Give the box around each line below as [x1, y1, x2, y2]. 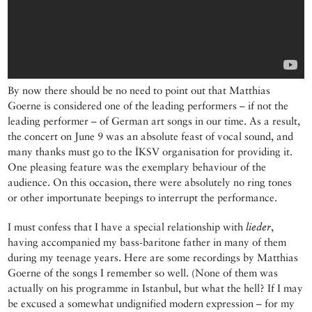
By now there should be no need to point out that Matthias [8, 84, 271, 97]
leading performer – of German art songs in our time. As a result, [8, 115, 301, 127]
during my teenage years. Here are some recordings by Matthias [8, 251, 299, 264]
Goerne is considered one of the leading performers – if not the [8, 100, 289, 112]
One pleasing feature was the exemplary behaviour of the [8, 161, 267, 173]
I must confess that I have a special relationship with [8, 221, 247, 233]
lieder [246, 221, 272, 233]
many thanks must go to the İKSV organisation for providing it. [8, 146, 293, 158]
